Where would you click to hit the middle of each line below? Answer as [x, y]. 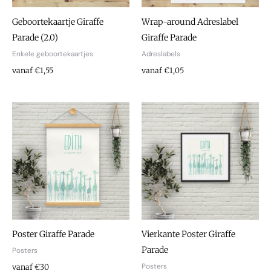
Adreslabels [161, 54]
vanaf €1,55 [33, 70]
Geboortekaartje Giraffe [58, 22]
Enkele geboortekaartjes [53, 54]
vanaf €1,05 [163, 70]
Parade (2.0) [35, 38]
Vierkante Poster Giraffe [188, 234]
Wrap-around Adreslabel [190, 22]
